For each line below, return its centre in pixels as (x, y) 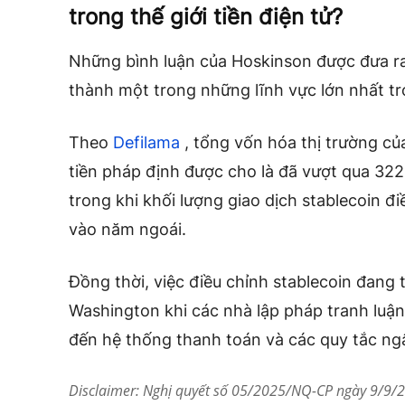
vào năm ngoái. (127, 230)
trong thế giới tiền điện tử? (206, 17)
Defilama (146, 143)
